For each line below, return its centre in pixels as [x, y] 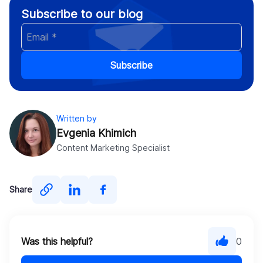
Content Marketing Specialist [113, 147]
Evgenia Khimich [96, 133]
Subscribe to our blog [82, 14]
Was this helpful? [57, 241]
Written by [77, 118]
